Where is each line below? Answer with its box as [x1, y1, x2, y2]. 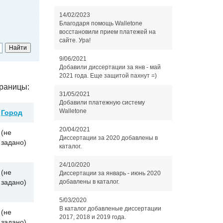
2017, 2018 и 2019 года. [59, 214, 126, 221]
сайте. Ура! [59, 37, 91, 44]
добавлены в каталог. [59, 178, 119, 185]
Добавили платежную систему [59, 99, 145, 106]
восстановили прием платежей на [59, 28, 156, 35]
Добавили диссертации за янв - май [59, 64, 161, 71]
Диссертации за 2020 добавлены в [59, 134, 158, 141]
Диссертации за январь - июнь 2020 [59, 170, 161, 177]
